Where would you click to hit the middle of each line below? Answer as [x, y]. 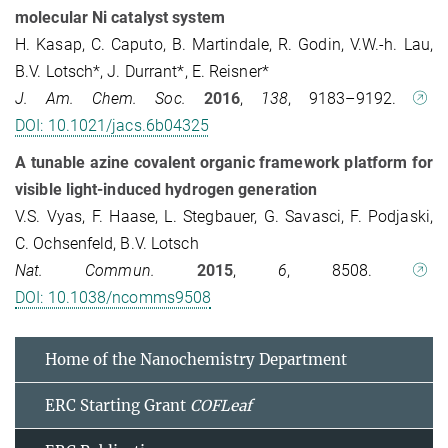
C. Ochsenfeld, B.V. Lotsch [107, 244]
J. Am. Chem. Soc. [100, 99]
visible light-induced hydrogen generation [166, 190]
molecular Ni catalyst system [120, 18]
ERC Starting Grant [117, 406]
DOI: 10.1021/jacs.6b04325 [112, 126]
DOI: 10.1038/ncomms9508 [113, 298]
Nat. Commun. [85, 271]
